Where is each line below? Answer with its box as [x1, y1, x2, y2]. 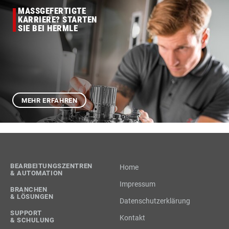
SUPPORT [10, 209, 42, 217]
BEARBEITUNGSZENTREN [10, 162, 93, 170]
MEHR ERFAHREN [21, 96, 78, 104]
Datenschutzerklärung [120, 197, 190, 205]
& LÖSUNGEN [10, 193, 54, 201]
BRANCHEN [10, 186, 48, 194]
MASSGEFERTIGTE [18, 6, 82, 16]
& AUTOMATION [10, 169, 63, 177]
